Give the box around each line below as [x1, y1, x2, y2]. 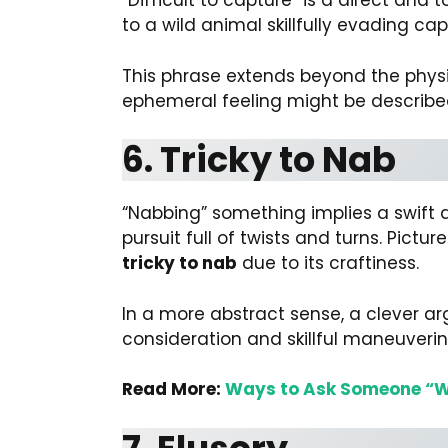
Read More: [122, 377, 225, 401]
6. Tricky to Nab [122, 135, 396, 184]
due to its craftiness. [237, 251, 419, 275]
